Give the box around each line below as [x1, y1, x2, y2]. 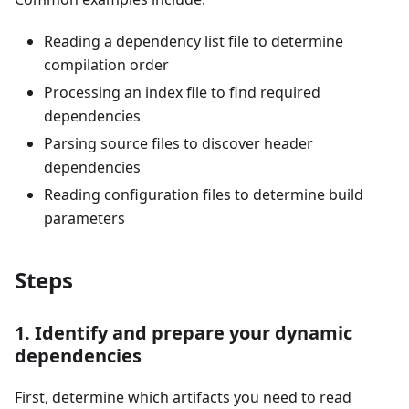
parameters [44, 208, 125, 229]
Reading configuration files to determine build [44, 184, 363, 205]
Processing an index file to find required [44, 82, 320, 103]
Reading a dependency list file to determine [44, 31, 343, 52]
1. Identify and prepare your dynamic [15, 320, 352, 346]
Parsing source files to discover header [44, 133, 313, 154]
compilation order [44, 55, 169, 76]
